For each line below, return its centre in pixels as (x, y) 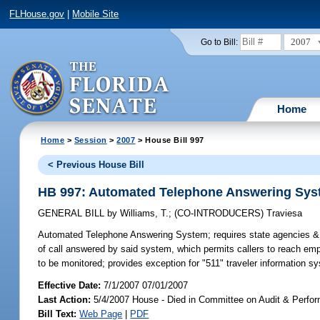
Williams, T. (143, 214)
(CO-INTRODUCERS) (221, 214)
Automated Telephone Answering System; (125, 235)
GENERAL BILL (73, 214)
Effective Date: (71, 285)
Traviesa (285, 214)
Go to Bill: (219, 42)
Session (90, 140)
